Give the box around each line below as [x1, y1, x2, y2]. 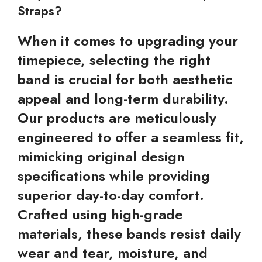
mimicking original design [18, 146, 185, 167]
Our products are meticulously [18, 108, 216, 128]
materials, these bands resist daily [18, 223, 241, 244]
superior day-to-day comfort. [18, 185, 204, 205]
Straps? [18, 1, 62, 20]
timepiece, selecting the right [18, 50, 211, 70]
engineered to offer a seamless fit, [18, 127, 244, 147]
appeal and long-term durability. [18, 88, 229, 109]
